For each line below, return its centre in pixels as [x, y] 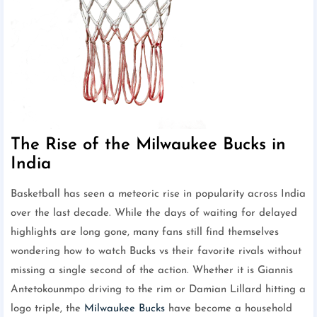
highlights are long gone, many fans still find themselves [145, 233]
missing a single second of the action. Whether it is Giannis [152, 271]
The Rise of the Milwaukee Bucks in [148, 145]
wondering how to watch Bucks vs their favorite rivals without [156, 252]
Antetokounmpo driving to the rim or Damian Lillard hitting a [158, 290]
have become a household [229, 309]
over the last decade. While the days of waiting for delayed [154, 214]
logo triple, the [47, 309]
